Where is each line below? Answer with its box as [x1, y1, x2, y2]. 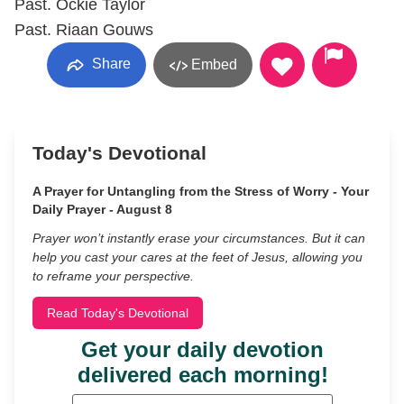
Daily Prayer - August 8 [32, 202, 172, 216]
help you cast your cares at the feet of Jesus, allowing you [32, 250, 363, 264]
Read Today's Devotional [47, 306, 188, 320]
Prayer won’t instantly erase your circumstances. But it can [32, 231, 365, 245]
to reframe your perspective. [32, 269, 194, 283]
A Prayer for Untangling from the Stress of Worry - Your [32, 184, 369, 198]
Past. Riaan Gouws [14, 21, 153, 39]
